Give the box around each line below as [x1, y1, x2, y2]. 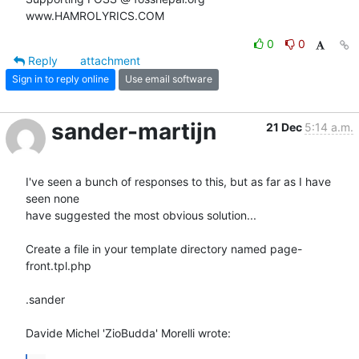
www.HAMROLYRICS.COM [26, 8, 164, 22]
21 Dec [266, 119, 305, 134]
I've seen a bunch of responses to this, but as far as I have [26, 174, 331, 188]
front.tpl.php [26, 258, 91, 272]
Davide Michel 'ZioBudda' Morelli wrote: [26, 325, 231, 340]
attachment [80, 53, 140, 67]
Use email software [125, 73, 212, 86]
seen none [26, 191, 83, 205]
